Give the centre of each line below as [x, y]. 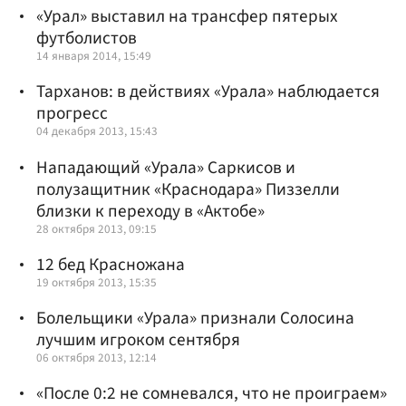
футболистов [87, 39]
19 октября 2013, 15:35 [97, 282]
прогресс [72, 114]
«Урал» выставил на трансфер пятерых [187, 17]
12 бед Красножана [111, 264]
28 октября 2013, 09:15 [97, 228]
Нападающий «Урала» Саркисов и [166, 167]
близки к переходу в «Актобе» [150, 211]
